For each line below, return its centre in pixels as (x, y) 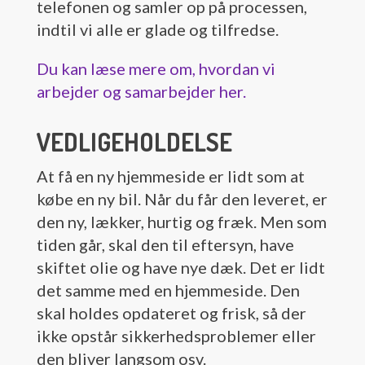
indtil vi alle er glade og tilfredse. (157, 30)
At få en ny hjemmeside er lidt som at (170, 176)
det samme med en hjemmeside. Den (168, 290)
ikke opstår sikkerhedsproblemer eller (176, 336)
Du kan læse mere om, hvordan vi (156, 69)
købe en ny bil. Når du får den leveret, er (182, 199)
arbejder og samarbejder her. (141, 92)
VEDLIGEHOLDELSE (134, 142)
